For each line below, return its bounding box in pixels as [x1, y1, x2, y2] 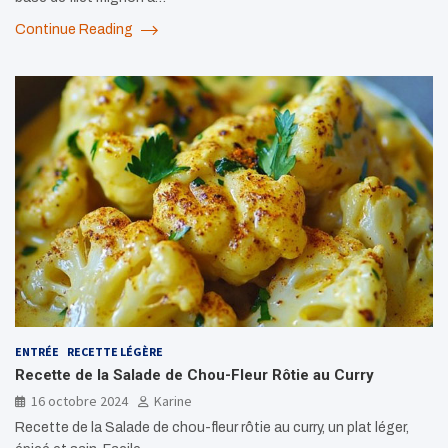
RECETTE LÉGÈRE [67, 344, 163, 360]
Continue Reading [15, 22, 136, 38]
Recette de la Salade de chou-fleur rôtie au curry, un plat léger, [15, 420, 409, 436]
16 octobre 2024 [31, 392, 128, 411]
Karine [154, 392, 192, 411]
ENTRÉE [15, 344, 59, 360]
